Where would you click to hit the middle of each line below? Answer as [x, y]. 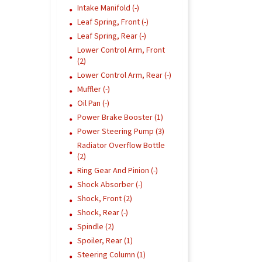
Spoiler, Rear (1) [105, 241]
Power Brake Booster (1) [120, 118]
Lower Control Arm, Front [121, 50]
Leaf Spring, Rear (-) [112, 36]
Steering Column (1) [111, 255]
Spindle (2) [96, 227]
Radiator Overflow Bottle [121, 146]
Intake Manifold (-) [108, 8]
